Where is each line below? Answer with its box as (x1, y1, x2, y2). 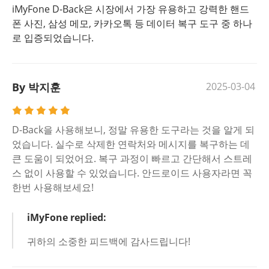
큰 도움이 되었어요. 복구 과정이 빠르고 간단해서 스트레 (12, 152, 252, 165)
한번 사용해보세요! (12, 181, 94, 194)
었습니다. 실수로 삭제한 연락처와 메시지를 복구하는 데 (12, 138, 250, 151)
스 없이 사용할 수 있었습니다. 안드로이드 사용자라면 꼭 (12, 166, 252, 180)
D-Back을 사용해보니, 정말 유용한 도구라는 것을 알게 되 (12, 123, 255, 136)
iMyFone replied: (27, 211, 106, 224)
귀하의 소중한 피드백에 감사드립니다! (27, 235, 190, 248)
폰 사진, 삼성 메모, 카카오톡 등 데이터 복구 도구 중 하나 (12, 17, 252, 30)
